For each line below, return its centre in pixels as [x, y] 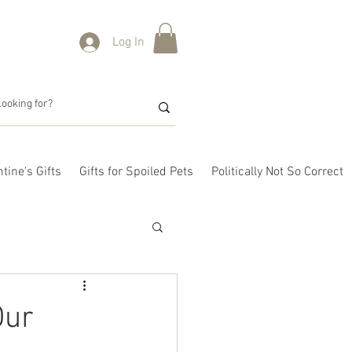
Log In [129, 42]
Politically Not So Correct [277, 172]
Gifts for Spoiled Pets [136, 172]
